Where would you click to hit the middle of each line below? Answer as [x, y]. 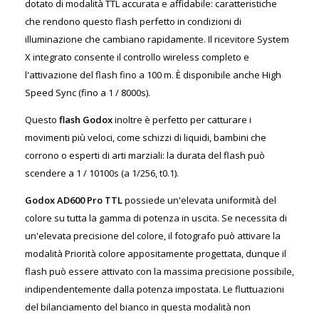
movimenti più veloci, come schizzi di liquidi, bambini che [146, 137]
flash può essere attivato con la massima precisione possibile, [159, 271]
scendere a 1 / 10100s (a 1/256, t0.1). [102, 173]
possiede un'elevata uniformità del [199, 200]
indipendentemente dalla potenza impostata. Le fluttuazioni [155, 289]
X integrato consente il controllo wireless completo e [137, 57]
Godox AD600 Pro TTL [74, 200]
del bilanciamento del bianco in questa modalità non [138, 307]
